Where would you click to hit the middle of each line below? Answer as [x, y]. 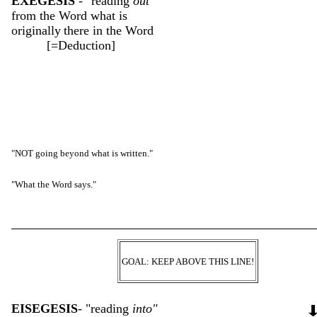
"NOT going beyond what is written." [82, 153]
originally [36, 30]
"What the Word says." [54, 184]
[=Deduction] [63, 45]
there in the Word [109, 30]
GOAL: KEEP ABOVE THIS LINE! [188, 261]
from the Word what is [69, 15]
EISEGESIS [45, 308]
